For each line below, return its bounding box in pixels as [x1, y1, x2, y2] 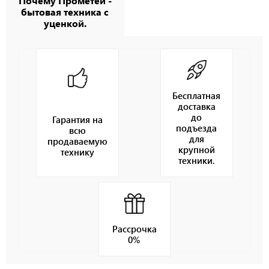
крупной [178, 143, 215, 156]
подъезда [176, 121, 217, 134]
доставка [177, 100, 216, 112]
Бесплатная [172, 89, 221, 101]
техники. [178, 154, 215, 166]
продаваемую [47, 135, 108, 148]
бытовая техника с [21, 5, 109, 18]
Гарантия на [52, 113, 103, 126]
